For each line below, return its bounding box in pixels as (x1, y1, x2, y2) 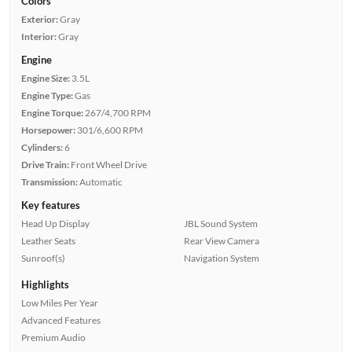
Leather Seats (20, 234, 75, 247)
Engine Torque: (20, 106, 83, 119)
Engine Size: (20, 71, 70, 84)
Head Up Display (20, 217, 90, 229)
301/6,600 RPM (76, 123, 143, 136)
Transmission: (20, 175, 78, 188)
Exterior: (20, 13, 58, 25)
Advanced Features (20, 313, 101, 326)
